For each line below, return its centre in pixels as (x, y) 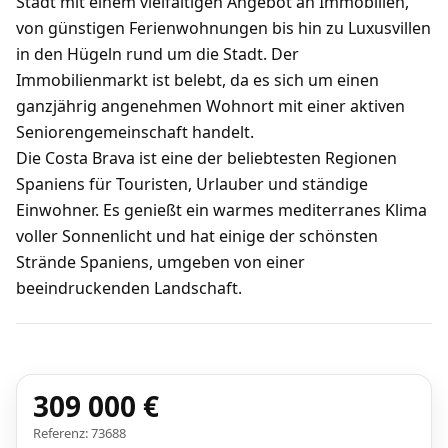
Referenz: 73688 (79, 433)
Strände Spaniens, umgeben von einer (160, 262)
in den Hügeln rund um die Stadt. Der (157, 54)
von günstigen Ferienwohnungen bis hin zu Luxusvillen (223, 28)
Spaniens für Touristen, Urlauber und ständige (192, 184)
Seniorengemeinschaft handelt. (135, 132)
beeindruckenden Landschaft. (129, 288)
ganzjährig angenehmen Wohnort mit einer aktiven (210, 106)
